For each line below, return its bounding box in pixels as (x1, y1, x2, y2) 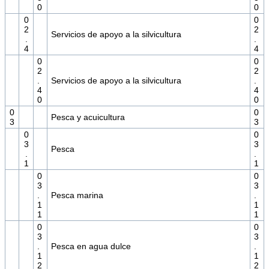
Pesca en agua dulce (50, 241, 131, 252)
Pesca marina (50, 190, 103, 201)
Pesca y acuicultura (50, 112, 125, 122)
